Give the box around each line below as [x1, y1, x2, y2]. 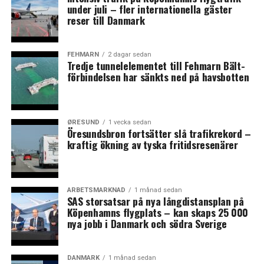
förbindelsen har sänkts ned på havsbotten [67, 68, 249, 84]
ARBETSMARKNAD [67, 186, 126, 194]
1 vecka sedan [108, 118, 151, 126]
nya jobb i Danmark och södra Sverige [67, 215, 227, 231]
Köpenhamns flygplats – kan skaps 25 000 [67, 204, 248, 220]
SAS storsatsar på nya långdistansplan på [67, 193, 244, 209]
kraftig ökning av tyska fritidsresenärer [67, 136, 238, 152]
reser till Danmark [67, 12, 145, 28]
